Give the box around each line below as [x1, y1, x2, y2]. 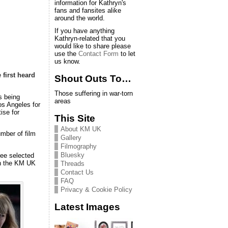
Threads [61, 160, 84, 167]
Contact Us [61, 168, 94, 176]
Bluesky [61, 151, 84, 159]
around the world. [54, 14, 105, 22]
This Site [54, 113, 95, 124]
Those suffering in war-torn [54, 90, 133, 97]
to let [119, 50, 135, 58]
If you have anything [54, 27, 115, 35]
